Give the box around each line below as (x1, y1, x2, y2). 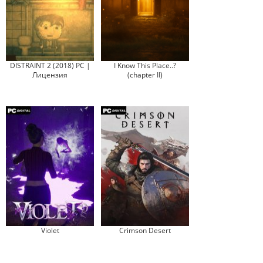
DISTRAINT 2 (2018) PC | (9, 60, 90, 70)
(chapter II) (127, 70, 163, 80)
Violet (41, 225, 59, 235)
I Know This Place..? (114, 60, 176, 70)
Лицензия (32, 70, 68, 80)
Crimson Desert (119, 225, 171, 235)
